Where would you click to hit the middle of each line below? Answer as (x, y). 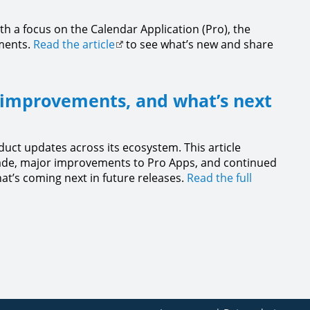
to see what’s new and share (198, 44)
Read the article (74, 44)
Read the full (219, 178)
